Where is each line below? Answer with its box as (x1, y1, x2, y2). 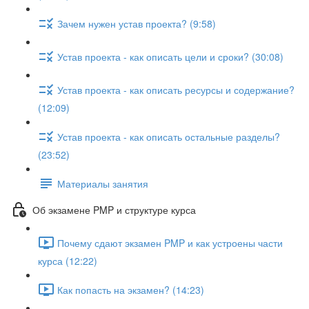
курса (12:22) (38, 254, 97, 268)
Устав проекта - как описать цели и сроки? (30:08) (57, 49, 283, 63)
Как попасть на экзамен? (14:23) (57, 282, 204, 297)
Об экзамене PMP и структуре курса (32, 202, 196, 217)
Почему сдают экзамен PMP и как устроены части (57, 235, 283, 250)
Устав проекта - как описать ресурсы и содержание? (57, 82, 295, 97)
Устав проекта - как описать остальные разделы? (57, 129, 280, 143)
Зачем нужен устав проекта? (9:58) (57, 16, 216, 30)
